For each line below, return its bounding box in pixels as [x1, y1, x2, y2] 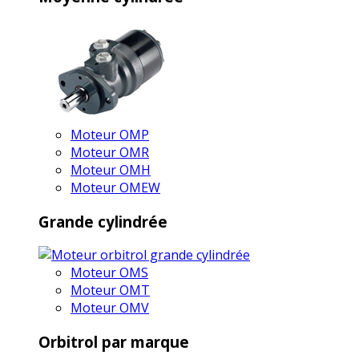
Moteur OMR [71, 143, 149, 162]
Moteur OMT [71, 281, 150, 300]
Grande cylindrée [38, 211, 167, 232]
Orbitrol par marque [38, 332, 189, 353]
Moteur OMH [71, 161, 151, 179]
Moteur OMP [71, 126, 149, 144]
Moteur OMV [71, 299, 149, 317]
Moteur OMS [71, 264, 148, 282]
